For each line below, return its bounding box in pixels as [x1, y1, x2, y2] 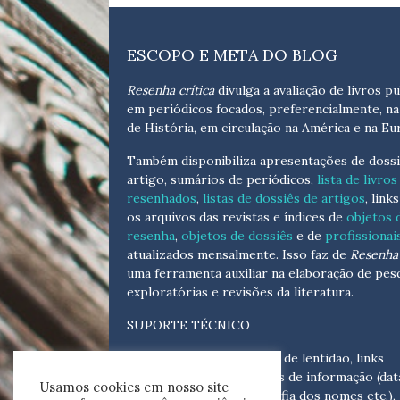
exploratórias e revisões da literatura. [127, 284, 354, 301]
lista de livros [317, 171, 397, 188]
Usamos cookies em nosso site [40, 379, 229, 396]
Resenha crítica [127, 82, 214, 99]
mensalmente [197, 246, 276, 263]
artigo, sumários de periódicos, [127, 171, 317, 188]
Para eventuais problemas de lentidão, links [127, 350, 384, 367]
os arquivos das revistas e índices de [127, 209, 346, 226]
